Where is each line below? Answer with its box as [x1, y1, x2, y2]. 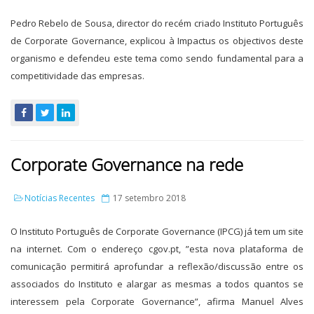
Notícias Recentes [25, 192, 95, 204]
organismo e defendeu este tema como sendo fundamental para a [11, 52, 303, 64]
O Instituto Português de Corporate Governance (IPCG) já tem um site [11, 225, 303, 238]
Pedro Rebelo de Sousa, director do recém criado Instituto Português [11, 17, 303, 29]
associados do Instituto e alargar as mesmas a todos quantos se [11, 278, 303, 290]
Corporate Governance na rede [11, 153, 243, 176]
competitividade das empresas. [11, 69, 144, 82]
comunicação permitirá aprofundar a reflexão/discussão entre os [11, 260, 303, 273]
